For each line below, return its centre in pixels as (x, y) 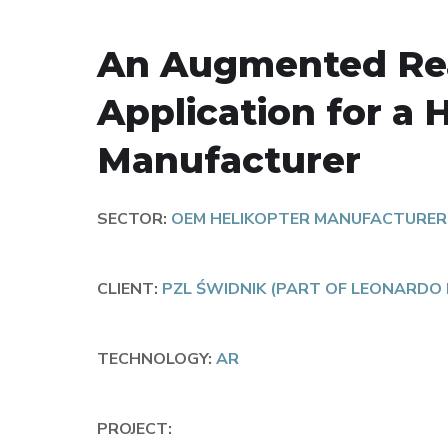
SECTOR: (132, 219)
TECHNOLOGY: (154, 359)
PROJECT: (134, 429)
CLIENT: (127, 289)
